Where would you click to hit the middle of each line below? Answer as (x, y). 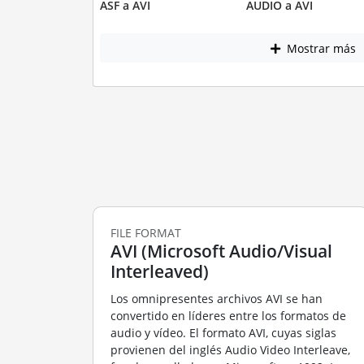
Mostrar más (319, 48)
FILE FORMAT (145, 232)
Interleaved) (159, 271)
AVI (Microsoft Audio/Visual (221, 251)
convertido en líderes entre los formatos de (228, 316)
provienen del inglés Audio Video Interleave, (230, 350)
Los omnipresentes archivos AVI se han (216, 299)
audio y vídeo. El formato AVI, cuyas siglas (223, 333)
